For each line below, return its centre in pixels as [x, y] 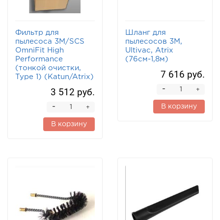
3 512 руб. [73, 92]
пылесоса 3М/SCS [50, 42]
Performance [39, 59]
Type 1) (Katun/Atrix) [55, 77]
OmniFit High [40, 51]
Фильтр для [37, 33]
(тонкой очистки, [48, 68]
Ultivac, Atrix [149, 51]
